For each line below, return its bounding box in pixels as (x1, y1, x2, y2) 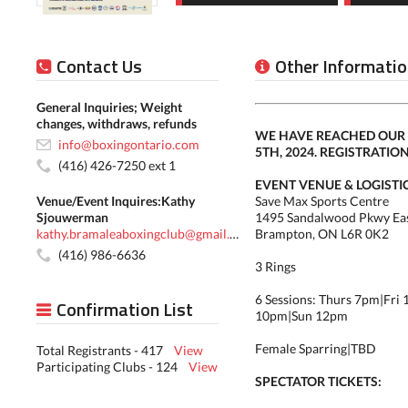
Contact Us (56, 52, 142, 80)
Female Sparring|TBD (255, 341, 376, 356)
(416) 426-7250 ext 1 (58, 158, 176, 173)
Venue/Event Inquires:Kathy (36, 193, 195, 209)
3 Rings (255, 259, 296, 274)
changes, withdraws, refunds (36, 116, 197, 131)
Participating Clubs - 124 (36, 359, 189, 374)
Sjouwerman (36, 209, 108, 225)
